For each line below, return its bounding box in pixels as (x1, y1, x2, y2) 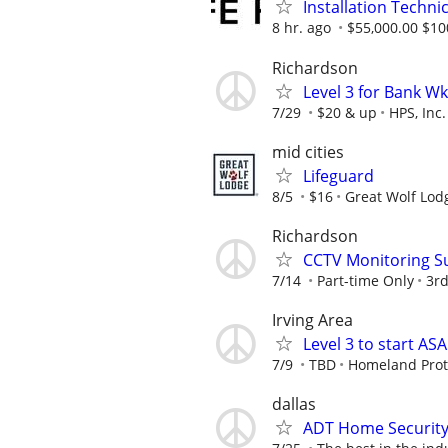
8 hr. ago (272, 18, 331, 38)
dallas (272, 393, 316, 416)
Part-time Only (317, 270, 414, 290)
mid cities (272, 140, 344, 163)
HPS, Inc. (389, 102, 446, 122)
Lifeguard (303, 164, 374, 187)
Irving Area (272, 309, 353, 332)
